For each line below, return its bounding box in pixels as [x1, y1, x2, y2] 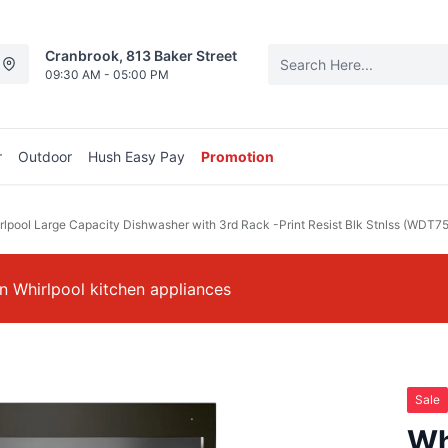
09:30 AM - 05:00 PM [45, 66, 169, 82]
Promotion [201, 148, 274, 165]
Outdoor [18, 148, 72, 165]
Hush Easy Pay [88, 148, 185, 165]
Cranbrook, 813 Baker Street [45, 46, 237, 64]
